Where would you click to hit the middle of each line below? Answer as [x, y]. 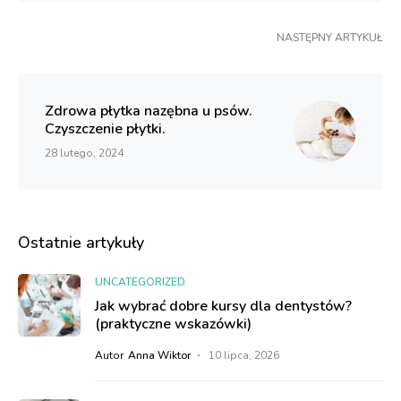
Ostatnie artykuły [81, 243]
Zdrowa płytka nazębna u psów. [149, 111]
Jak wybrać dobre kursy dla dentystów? [223, 306]
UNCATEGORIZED [140, 282]
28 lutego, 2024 [84, 153]
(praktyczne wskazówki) [173, 324]
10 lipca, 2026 [244, 355]
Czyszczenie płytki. [105, 129]
